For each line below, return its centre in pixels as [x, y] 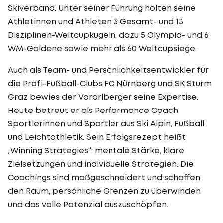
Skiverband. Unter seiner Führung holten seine [102, 8]
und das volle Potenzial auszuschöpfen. [88, 204]
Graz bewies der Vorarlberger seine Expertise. [103, 96]
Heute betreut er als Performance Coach [93, 110]
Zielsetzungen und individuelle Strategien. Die [101, 164]
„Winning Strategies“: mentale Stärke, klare [96, 150]
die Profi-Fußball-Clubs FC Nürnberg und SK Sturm [110, 83]
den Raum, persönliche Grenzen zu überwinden [104, 190]
